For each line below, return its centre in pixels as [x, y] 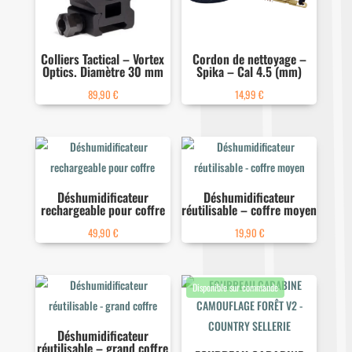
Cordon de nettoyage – [249, 59]
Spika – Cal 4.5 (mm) [249, 72]
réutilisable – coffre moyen [249, 210]
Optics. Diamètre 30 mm [103, 72]
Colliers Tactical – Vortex [103, 59]
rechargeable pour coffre [103, 210]
